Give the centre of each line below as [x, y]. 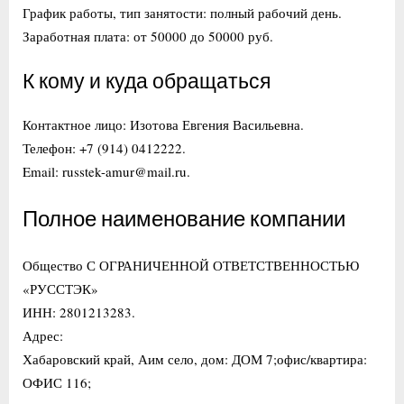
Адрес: [43, 335]
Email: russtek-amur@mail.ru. [106, 171]
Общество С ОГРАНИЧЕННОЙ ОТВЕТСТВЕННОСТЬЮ [191, 265]
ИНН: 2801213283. [79, 312]
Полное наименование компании [184, 220]
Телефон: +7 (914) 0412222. [104, 147]
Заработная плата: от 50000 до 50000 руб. [148, 36]
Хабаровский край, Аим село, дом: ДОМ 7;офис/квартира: [195, 358]
